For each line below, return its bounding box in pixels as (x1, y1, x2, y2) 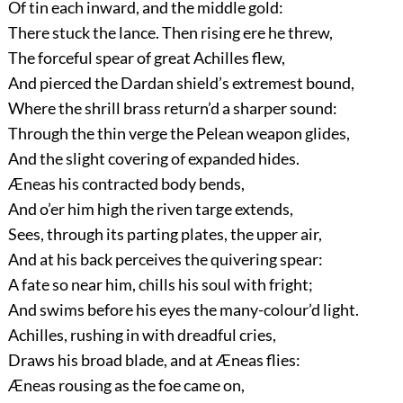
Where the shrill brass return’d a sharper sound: (7, 97, 337, 118)
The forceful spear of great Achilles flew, (7, 47, 285, 67)
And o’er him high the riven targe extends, (7, 198, 293, 219)
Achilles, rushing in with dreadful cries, (7, 324, 276, 345)
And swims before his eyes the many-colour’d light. (7, 299, 359, 319)
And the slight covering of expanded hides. (7, 148, 300, 168)
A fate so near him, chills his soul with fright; (7, 273, 313, 294)
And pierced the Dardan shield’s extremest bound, (7, 72, 354, 93)
